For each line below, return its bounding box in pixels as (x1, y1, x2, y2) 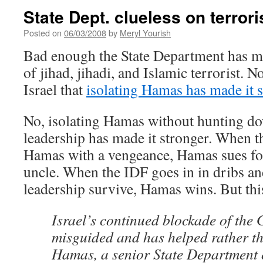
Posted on (23, 26, 62, 39)
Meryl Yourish (120, 26, 171, 39)
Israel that (23, 79, 86, 99)
